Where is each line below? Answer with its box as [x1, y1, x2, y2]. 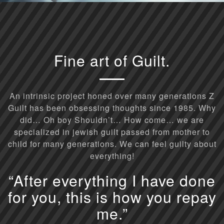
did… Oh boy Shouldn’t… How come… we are [20, 114, 204, 126]
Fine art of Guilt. [54, 49, 170, 71]
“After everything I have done [8, 169, 215, 191]
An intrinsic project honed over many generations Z [9, 90, 214, 102]
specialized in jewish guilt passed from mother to [14, 126, 210, 138]
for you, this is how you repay [7, 186, 216, 208]
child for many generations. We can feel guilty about [7, 138, 216, 150]
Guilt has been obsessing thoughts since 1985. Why [8, 102, 216, 114]
